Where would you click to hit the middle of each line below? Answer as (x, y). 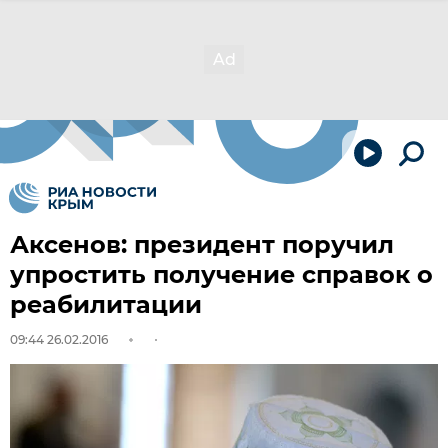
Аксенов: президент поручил (202, 244)
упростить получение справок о (221, 274)
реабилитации (106, 304)
